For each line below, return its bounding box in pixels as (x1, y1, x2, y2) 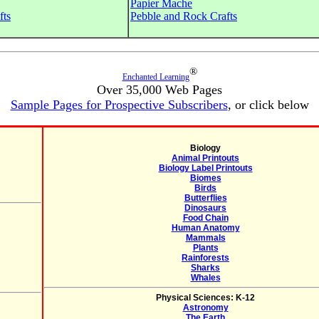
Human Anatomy (171, 223, 240, 233)
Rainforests (182, 253, 229, 263)
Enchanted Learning (122, 72, 189, 82)
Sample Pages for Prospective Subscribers (10, 98, 228, 112)
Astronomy (182, 303, 229, 313)
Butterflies (184, 193, 227, 203)
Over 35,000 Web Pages (97, 83, 222, 97)
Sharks (191, 263, 220, 273)
